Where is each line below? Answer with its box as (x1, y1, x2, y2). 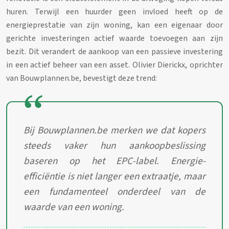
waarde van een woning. (24, 199, 124, 214)
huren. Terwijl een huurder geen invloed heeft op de (6, 6, 223, 17)
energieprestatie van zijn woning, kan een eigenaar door (6, 19, 223, 31)
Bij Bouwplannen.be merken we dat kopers (24, 123, 205, 138)
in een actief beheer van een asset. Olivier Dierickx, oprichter (6, 59, 223, 71)
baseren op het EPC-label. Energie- (24, 153, 205, 168)
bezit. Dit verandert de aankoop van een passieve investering (6, 45, 223, 57)
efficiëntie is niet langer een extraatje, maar (24, 169, 205, 184)
